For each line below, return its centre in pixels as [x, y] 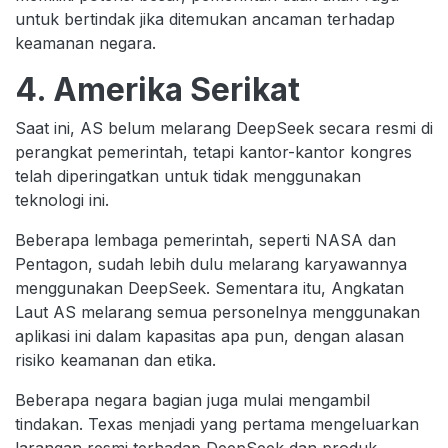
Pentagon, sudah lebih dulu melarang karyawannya [211, 264]
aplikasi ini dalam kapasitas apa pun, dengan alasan [209, 336]
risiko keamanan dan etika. [115, 360]
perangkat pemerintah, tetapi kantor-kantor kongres [213, 152]
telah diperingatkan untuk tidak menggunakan [188, 176]
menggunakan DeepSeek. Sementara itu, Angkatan [209, 288]
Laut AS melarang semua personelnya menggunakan [217, 312]
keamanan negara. [85, 43]
